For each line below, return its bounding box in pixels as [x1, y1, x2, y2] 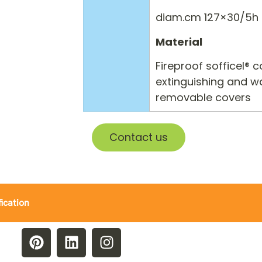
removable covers [155, 89, 251, 105]
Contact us [109, 129, 168, 144]
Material [155, 34, 202, 49]
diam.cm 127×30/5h [155, 9, 258, 25]
